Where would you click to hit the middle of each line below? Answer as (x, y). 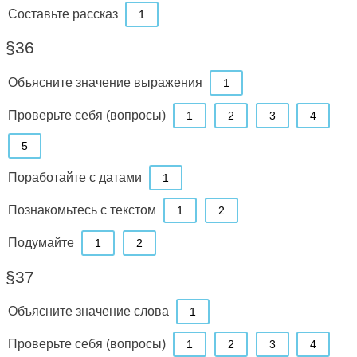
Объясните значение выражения (105, 82)
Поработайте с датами (75, 177)
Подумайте (41, 243)
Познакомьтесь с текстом (82, 210)
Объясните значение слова (88, 311)
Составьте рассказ (63, 13)
